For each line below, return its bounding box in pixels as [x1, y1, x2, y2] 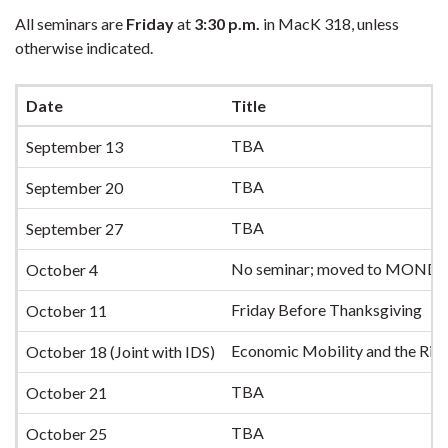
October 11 [26, 301, 107, 320]
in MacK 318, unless [263, 14, 399, 33]
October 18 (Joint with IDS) [26, 342, 215, 361]
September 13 [26, 137, 123, 156]
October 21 [26, 383, 107, 402]
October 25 [26, 424, 107, 443]
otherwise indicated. [15, 38, 153, 57]
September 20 [26, 178, 123, 197]
